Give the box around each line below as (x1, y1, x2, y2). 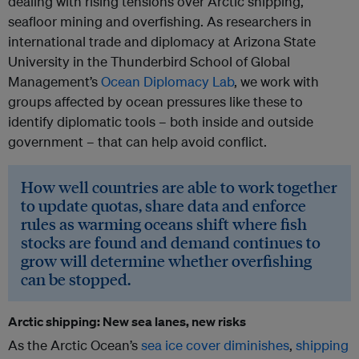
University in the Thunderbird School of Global (8, 53, 290, 71)
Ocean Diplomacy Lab (101, 73, 234, 91)
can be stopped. (21, 268, 131, 290)
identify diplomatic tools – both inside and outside (8, 113, 313, 131)
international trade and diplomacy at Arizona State (8, 33, 316, 50)
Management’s (8, 73, 101, 91)
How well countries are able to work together (21, 176, 337, 198)
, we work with (234, 73, 319, 91)
